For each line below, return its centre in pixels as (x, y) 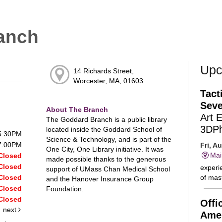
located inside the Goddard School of (104, 129)
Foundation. (65, 189)
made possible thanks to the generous (106, 159)
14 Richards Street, (103, 71)
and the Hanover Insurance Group (100, 179)
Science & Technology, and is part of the (109, 139)
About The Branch (77, 109)
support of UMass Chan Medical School (108, 169)
